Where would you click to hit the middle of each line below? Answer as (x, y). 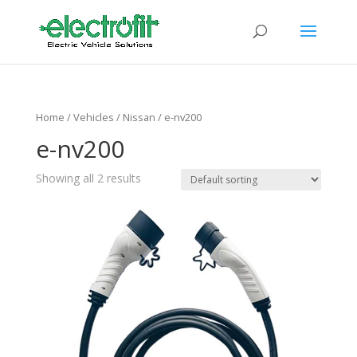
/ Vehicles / (93, 117)
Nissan (139, 117)
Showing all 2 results (88, 178)
